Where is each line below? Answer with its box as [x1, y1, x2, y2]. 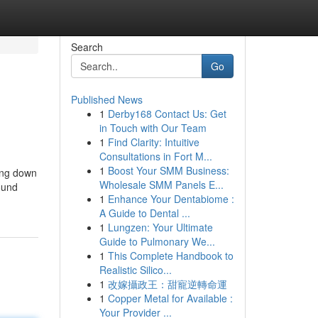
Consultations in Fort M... [99, 149, 212, 163]
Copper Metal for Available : [107, 291, 233, 305]
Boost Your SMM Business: [107, 163, 229, 177]
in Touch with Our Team [99, 121, 207, 135]
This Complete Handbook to [107, 248, 234, 263]
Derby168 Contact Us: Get [107, 106, 226, 121]
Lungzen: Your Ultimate [107, 220, 213, 234]
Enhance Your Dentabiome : [107, 192, 234, 206]
